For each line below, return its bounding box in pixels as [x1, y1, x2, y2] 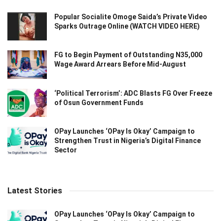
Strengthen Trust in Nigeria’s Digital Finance [54, 136, 201, 145]
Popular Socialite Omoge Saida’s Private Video [54, 13, 207, 21]
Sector [54, 146, 77, 154]
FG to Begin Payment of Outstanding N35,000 [54, 51, 202, 59]
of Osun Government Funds [54, 98, 144, 107]
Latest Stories [7, 185, 62, 195]
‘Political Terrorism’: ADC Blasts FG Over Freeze [54, 89, 212, 97]
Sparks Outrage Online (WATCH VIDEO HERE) [54, 22, 200, 31]
